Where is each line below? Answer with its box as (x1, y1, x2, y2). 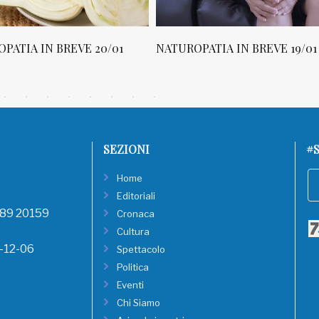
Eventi (117, 279, 144, 291)
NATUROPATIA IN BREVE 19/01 (156, 41, 317, 56)
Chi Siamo (117, 297, 160, 308)
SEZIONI (103, 142, 150, 157)
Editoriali (117, 190, 155, 202)
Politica (117, 261, 149, 273)
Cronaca (117, 208, 155, 219)
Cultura (117, 226, 150, 237)
